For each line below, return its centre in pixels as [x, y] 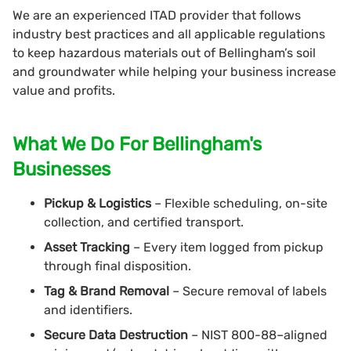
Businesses [62, 169]
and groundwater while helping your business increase [174, 71]
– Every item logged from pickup [228, 247]
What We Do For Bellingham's [137, 144]
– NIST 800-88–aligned [259, 335]
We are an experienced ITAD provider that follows [157, 15]
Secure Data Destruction [118, 335]
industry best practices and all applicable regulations [169, 34]
